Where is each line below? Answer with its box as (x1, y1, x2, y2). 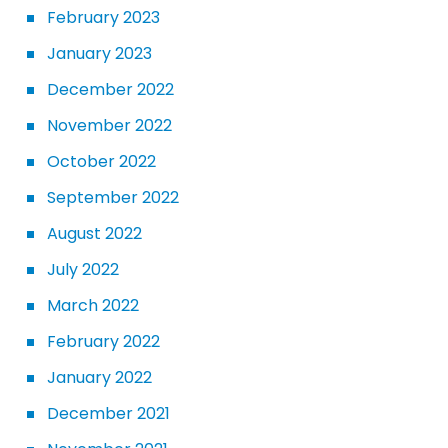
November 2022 (47, 113, 172, 137)
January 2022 (47, 365, 152, 389)
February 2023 (47, 5, 160, 29)
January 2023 (47, 41, 152, 65)
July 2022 (47, 257, 119, 281)
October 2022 (47, 149, 156, 173)
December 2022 (47, 77, 174, 101)
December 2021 (47, 401, 170, 425)
